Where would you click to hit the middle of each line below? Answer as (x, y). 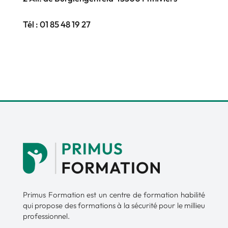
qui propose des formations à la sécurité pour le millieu (114, 206)
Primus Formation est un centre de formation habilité (114, 195)
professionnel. (46, 216)
